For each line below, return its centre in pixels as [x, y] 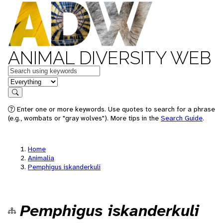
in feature [24, 81]
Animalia [41, 158]
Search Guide [182, 118]
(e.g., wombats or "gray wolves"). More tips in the [84, 118]
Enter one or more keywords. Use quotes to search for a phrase [115, 109]
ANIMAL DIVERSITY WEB [110, 58]
